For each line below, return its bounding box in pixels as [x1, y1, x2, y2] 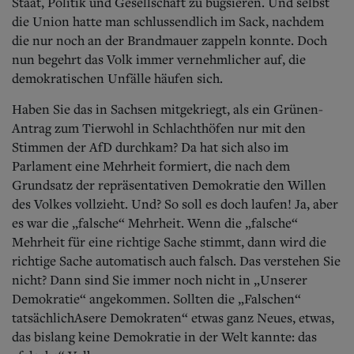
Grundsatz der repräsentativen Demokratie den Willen [12, 175, 326, 194]
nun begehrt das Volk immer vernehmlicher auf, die [12, 50, 306, 68]
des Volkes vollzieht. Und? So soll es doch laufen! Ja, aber [12, 194, 338, 213]
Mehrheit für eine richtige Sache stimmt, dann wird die [12, 232, 326, 250]
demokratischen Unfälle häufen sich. [12, 69, 223, 87]
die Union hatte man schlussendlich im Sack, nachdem [12, 12, 324, 30]
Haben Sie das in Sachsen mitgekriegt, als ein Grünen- [12, 100, 323, 118]
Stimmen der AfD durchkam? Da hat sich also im [12, 137, 288, 156]
